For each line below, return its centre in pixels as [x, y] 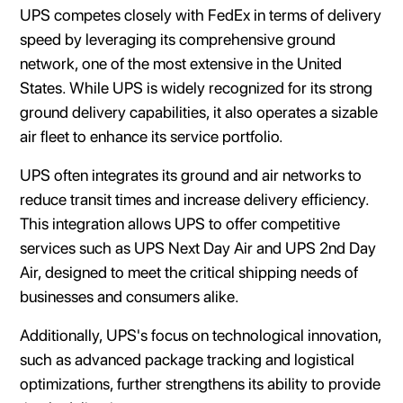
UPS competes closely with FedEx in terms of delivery [201, 14]
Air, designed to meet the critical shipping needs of [189, 272]
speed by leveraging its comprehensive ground [178, 39]
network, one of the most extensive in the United [181, 63]
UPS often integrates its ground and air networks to [191, 175]
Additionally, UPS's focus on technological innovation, [201, 335]
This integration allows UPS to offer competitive [180, 223]
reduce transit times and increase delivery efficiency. [195, 199]
